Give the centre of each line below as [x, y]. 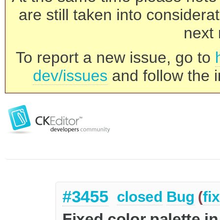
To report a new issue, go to [115, 57]
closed [139, 197]
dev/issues [70, 76]
